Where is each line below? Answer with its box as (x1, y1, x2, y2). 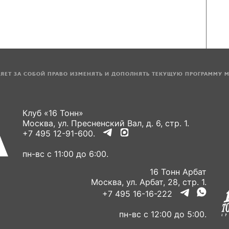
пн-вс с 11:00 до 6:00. (22, 149, 108, 159)
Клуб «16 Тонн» (22, 108, 83, 118)
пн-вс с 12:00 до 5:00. (119, 209, 207, 219)
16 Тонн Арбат (150, 167, 207, 177)
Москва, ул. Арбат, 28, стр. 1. (91, 177, 207, 187)
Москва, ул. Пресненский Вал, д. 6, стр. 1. (22, 118, 189, 128)
